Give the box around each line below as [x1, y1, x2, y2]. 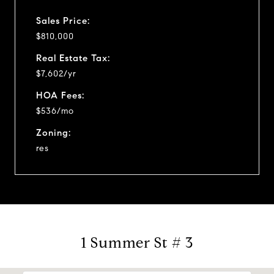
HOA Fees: [36, 89, 84, 101]
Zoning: [36, 127, 71, 138]
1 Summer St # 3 [81, 233, 193, 252]
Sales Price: [36, 15, 90, 26]
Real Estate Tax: [36, 52, 110, 64]
